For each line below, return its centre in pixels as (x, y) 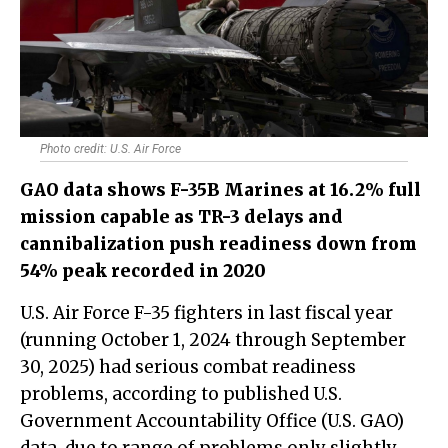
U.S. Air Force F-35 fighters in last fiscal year (27, 313)
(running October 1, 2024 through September (213, 340)
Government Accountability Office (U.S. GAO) (212, 421)
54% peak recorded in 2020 (143, 271)
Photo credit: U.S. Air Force (110, 149)
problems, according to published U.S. (181, 394)
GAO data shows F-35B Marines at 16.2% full (220, 190)
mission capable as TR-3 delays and (181, 217)
